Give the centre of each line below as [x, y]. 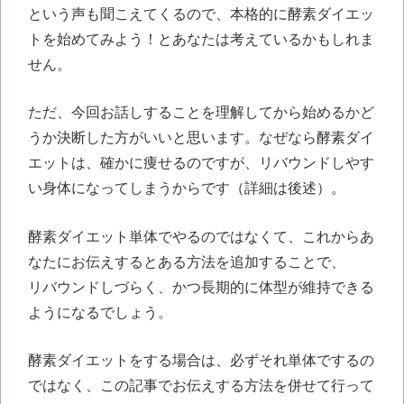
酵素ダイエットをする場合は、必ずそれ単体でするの [201, 361]
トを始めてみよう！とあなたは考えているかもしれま [201, 39]
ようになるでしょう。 [100, 312]
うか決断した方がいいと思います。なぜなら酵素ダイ [201, 138]
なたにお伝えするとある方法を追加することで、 [187, 262]
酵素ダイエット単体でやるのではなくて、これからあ [201, 236]
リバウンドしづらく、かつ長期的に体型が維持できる [201, 287]
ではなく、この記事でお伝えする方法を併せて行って [201, 386]
